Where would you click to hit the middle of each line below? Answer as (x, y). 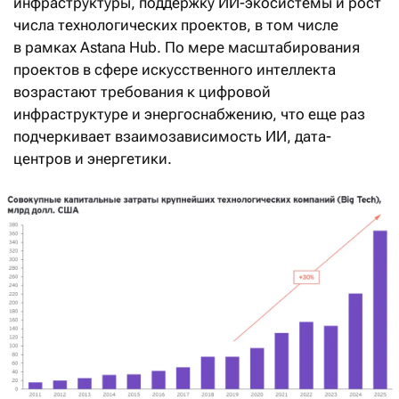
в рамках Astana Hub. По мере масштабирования (187, 47)
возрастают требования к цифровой (142, 91)
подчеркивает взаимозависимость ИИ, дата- (172, 136)
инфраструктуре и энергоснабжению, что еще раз (189, 114)
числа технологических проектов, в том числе (176, 24)
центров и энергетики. (93, 158)
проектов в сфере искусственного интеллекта (175, 69)
